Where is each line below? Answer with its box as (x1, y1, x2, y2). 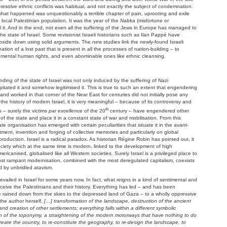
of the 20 (83, 108, 105, 114)
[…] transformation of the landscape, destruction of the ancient (44, 198, 191, 204)
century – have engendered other (108, 108, 189, 114)
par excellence (49, 108, 83, 114)
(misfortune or (135, 18, 169, 23)
